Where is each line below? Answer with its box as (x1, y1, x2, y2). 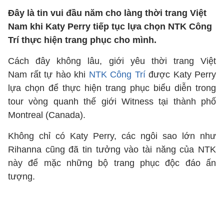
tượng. (8, 171, 35, 181)
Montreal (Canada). (8, 110, 85, 120)
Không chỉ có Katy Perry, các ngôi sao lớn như (8, 131, 216, 141)
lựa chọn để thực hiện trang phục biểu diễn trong (8, 83, 216, 93)
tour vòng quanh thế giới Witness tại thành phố (8, 96, 216, 106)
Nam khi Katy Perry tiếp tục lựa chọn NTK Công (8, 21, 212, 31)
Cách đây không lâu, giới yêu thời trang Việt (8, 56, 216, 66)
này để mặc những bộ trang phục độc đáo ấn (8, 158, 216, 168)
